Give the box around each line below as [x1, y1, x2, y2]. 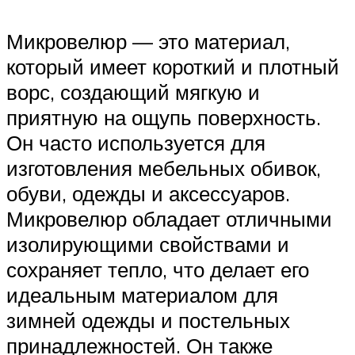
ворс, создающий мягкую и [6, 78, 260, 105]
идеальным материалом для [6, 281, 278, 307]
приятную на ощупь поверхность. [6, 104, 321, 130]
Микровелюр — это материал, [6, 28, 290, 54]
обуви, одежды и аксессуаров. [6, 180, 290, 206]
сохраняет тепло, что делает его [6, 256, 309, 282]
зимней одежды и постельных [6, 307, 290, 333]
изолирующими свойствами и [6, 231, 289, 257]
